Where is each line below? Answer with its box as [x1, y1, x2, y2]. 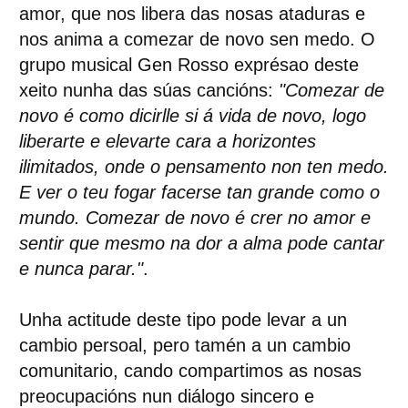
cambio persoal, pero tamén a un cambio [18, 335, 351, 355]
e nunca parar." [18, 259, 143, 279]
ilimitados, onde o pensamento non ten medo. [18, 157, 389, 177]
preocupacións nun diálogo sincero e [18, 386, 314, 406]
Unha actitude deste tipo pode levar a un [18, 310, 347, 330]
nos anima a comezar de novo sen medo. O [18, 29, 375, 49]
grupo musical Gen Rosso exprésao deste [18, 55, 359, 75]
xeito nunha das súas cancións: [18, 80, 279, 100]
